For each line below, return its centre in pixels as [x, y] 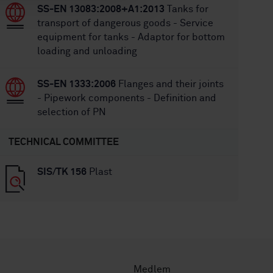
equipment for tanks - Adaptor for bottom [131, 37]
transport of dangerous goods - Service [126, 23]
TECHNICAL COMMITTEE [64, 142]
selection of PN [72, 112]
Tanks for [187, 9]
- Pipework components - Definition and [127, 98]
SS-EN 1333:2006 [77, 84]
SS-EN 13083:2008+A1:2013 [101, 9]
